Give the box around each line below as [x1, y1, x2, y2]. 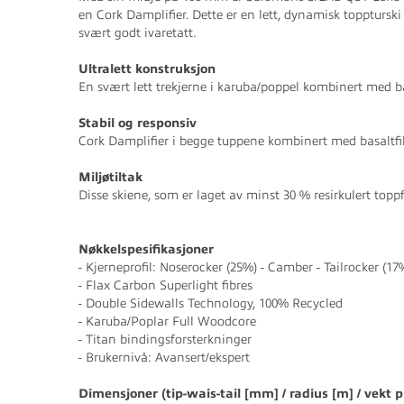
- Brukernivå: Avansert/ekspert [78, 351, 250, 364]
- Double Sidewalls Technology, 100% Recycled [78, 297, 343, 310]
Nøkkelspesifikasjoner [78, 243, 214, 256]
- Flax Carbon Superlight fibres [78, 279, 252, 292]
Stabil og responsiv [78, 116, 197, 130]
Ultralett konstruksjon [78, 62, 216, 76]
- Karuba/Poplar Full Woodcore [78, 315, 256, 328]
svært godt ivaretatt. [78, 26, 197, 40]
